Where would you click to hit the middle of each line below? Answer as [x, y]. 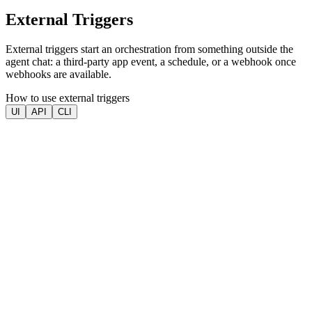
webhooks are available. [58, 74]
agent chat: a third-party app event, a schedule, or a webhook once [151, 61]
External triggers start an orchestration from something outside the [149, 49]
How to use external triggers [68, 97]
